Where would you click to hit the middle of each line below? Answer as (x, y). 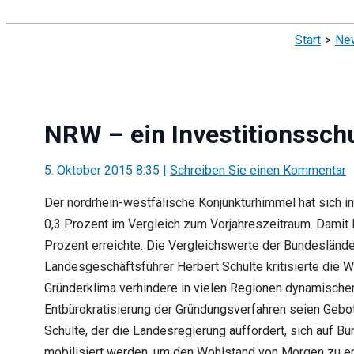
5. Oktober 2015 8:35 (104, 170)
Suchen (30, 14)
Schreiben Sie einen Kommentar (258, 170)
